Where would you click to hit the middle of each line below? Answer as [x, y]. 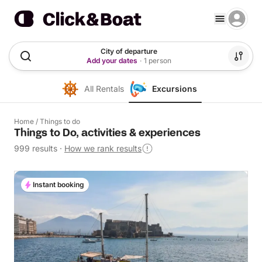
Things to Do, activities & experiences [107, 133]
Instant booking [58, 185]
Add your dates [112, 61]
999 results [36, 148]
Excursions [174, 89]
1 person [157, 61]
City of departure [129, 51]
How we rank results [103, 148]
